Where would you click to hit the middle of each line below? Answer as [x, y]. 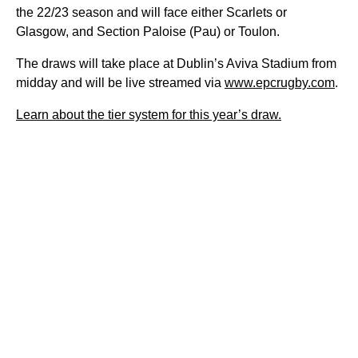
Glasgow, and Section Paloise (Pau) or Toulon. [149, 32]
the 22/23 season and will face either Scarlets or [151, 12]
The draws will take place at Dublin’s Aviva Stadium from [176, 64]
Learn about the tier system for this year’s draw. [149, 115]
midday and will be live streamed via [120, 83]
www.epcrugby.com [280, 83]
